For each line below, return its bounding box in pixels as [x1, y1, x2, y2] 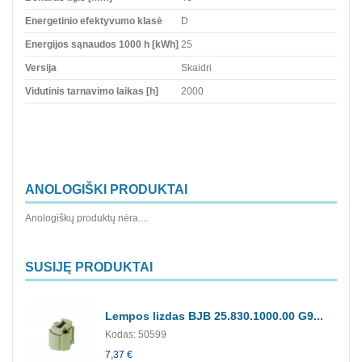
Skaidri [181, 61, 212, 74]
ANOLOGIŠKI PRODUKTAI [25, 182, 187, 196]
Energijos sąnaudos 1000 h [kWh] [25, 38, 179, 50]
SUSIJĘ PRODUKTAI [25, 259, 153, 274]
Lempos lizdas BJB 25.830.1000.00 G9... [104, 309, 323, 322]
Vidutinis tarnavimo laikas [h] [25, 85, 158, 97]
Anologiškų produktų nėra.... [25, 212, 148, 224]
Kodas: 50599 [104, 328, 166, 340]
